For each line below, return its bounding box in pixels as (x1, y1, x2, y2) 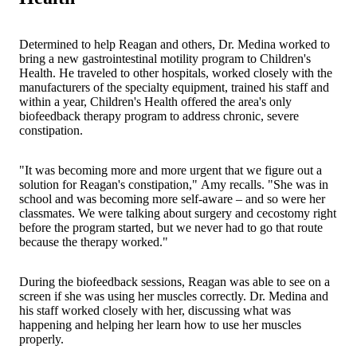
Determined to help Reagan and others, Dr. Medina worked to (19, 37, 330, 51)
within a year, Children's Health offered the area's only (19, 94, 292, 108)
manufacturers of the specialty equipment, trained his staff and (19, 80, 329, 94)
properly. (19, 331, 64, 346)
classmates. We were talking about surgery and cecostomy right (19, 206, 336, 220)
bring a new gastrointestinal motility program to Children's (19, 51, 311, 65)
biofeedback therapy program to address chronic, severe (19, 108, 299, 123)
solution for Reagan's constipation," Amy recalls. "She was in (19, 177, 328, 191)
